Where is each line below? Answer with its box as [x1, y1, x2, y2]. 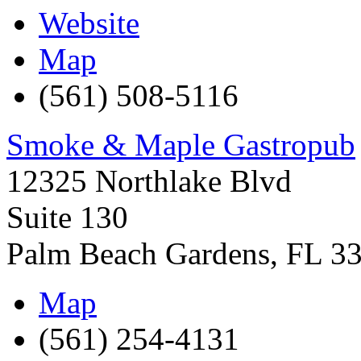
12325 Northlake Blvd [6, 163, 292, 198]
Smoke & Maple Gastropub [6, 127, 355, 162]
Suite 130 [6, 199, 128, 234]
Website [39, 5, 139, 40]
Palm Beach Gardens [6, 235, 270, 271]
